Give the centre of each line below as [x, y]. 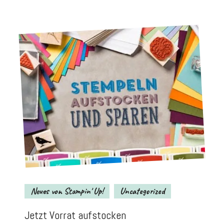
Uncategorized [142, 191]
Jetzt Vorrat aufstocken [75, 215]
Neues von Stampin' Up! [67, 191]
